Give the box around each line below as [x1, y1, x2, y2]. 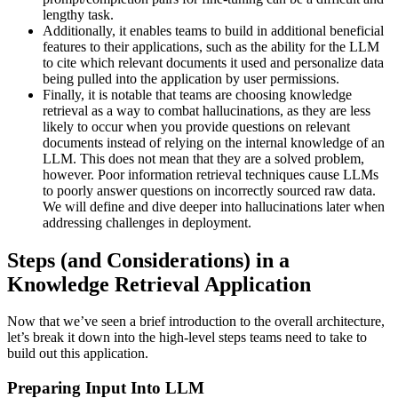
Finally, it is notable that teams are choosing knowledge [43, 86, 352, 102]
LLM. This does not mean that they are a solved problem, [43, 150, 364, 166]
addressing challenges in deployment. [43, 214, 251, 230]
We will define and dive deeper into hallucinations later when [43, 198, 385, 214]
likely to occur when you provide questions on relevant [43, 118, 350, 134]
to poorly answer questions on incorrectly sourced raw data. [43, 182, 376, 198]
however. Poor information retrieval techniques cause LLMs [43, 166, 378, 182]
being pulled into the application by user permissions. [43, 70, 339, 86]
